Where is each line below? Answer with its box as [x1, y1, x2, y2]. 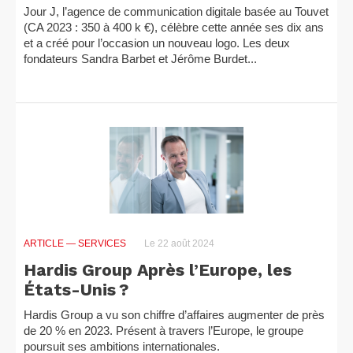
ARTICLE [24, 238, 66, 249]
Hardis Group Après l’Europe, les [24, 260, 292, 280]
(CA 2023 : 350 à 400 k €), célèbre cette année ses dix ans [24, 20, 324, 34]
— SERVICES [66, 238, 126, 249]
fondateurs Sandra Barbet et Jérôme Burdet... [24, 52, 257, 65]
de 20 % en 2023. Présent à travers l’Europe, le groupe [24, 324, 303, 337]
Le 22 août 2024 [142, 238, 214, 249]
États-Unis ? [24, 280, 129, 299]
